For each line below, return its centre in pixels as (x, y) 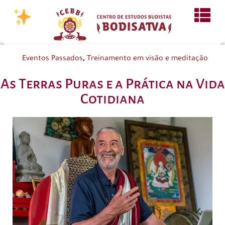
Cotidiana (113, 99)
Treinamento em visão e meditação (147, 60)
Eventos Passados (52, 60)
